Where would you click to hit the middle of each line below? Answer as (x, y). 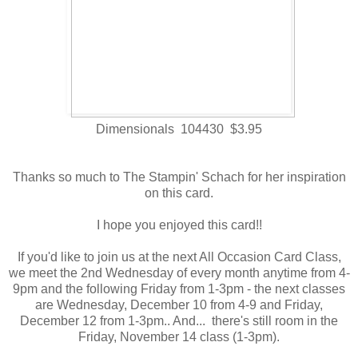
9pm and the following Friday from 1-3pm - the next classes (179, 289)
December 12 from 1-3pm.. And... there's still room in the (179, 321)
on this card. (179, 193)
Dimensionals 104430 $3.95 (179, 129)
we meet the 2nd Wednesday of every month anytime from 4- (179, 273)
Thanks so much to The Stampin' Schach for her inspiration (179, 177)
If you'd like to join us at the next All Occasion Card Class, (179, 257)
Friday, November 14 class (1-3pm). (179, 337)
